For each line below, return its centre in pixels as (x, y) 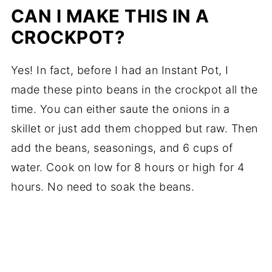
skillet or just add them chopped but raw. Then (134, 129)
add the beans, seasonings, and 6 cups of (122, 148)
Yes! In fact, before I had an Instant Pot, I (120, 70)
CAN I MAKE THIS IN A (110, 16)
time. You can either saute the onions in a (120, 109)
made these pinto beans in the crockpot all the (134, 90)
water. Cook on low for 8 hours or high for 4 (127, 168)
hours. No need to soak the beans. (103, 187)
